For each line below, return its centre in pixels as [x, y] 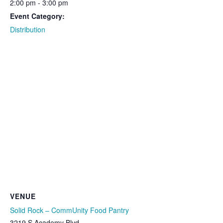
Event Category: [37, 16]
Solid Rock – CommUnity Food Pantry [69, 210]
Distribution [28, 30]
